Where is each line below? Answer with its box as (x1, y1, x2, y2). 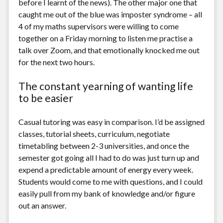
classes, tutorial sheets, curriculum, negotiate (18, 128, 170, 138)
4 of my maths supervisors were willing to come (18, 21, 179, 31)
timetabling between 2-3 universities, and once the (18, 140, 189, 150)
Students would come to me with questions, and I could (18, 176, 203, 186)
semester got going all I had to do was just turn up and (18, 152, 199, 162)
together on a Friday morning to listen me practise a (18, 33, 193, 43)
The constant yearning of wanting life (18, 79, 193, 92)
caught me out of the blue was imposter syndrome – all (18, 9, 202, 19)
